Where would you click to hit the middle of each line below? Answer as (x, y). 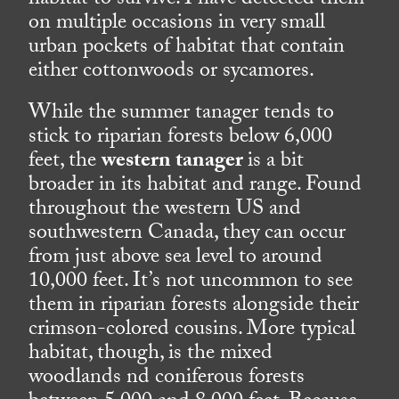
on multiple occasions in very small (177, 25)
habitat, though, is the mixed (151, 355)
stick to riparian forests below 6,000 (181, 139)
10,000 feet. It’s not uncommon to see (191, 283)
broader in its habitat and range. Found (195, 187)
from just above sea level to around (176, 259)
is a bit (276, 163)
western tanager (175, 163)
